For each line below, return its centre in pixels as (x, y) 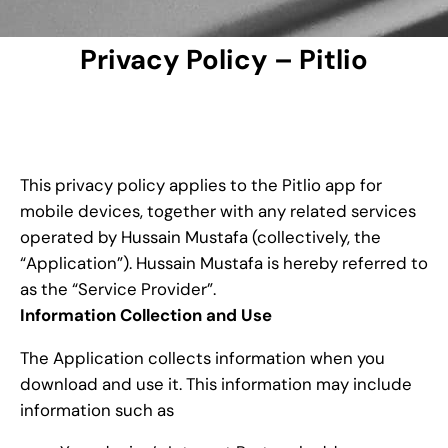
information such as (97, 409)
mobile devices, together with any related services (218, 210)
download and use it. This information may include (216, 383)
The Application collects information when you (202, 357)
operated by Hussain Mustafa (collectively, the (200, 236)
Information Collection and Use (146, 314)
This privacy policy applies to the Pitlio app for (201, 184)
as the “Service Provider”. (118, 288)
